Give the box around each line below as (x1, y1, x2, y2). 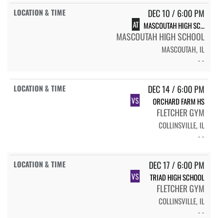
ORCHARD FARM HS (153, 96, 204, 107)
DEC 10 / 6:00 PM (148, 6, 204, 19)
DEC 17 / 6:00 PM (149, 159, 204, 172)
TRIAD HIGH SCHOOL (150, 172, 204, 183)
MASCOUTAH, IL (162, 43, 204, 54)
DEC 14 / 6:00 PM (148, 82, 204, 95)
